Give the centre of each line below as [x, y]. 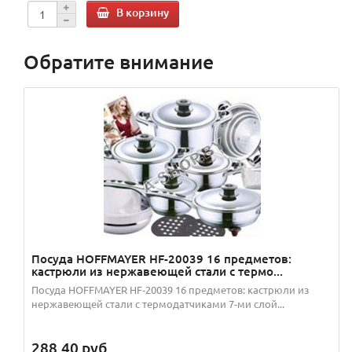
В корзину [143, 13]
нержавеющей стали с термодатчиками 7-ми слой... [158, 303]
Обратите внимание [119, 61]
